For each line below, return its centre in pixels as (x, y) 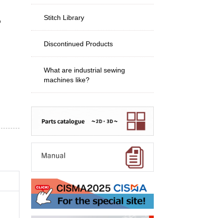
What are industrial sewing (84, 70)
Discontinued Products (78, 44)
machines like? (67, 80)
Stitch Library (64, 18)
